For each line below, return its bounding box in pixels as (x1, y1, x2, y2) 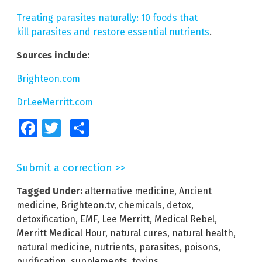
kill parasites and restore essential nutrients (16, 26, 209, 37)
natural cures (110, 227, 167, 239)
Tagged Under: (16, 185, 82, 196)
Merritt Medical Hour (16, 227, 105, 239)
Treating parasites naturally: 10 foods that (16, 12, 198, 23)
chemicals (119, 199, 162, 211)
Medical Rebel (154, 213, 215, 225)
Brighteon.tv (61, 199, 114, 211)
